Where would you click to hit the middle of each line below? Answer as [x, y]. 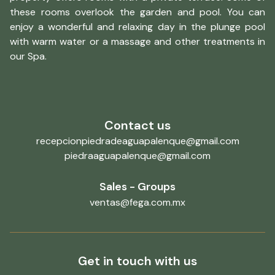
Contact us [137, 126]
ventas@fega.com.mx [137, 203]
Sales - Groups [137, 187]
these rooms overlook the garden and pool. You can [137, 12]
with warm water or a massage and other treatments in [137, 42]
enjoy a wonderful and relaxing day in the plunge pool [137, 27]
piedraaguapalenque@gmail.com [137, 156]
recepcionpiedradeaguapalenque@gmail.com [137, 141]
